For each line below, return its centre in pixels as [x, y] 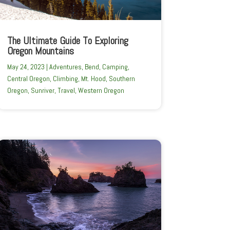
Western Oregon [101, 90]
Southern [122, 78]
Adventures [65, 66]
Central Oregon [28, 78]
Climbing [65, 78]
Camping [115, 66]
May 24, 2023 [26, 66]
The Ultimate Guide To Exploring [68, 40]
